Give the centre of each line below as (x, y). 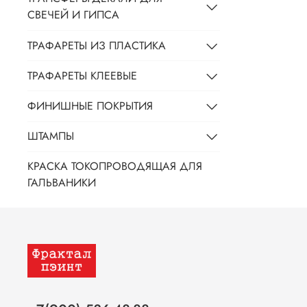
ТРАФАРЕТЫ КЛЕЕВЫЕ (82, 75)
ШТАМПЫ (51, 136)
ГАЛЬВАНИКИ (62, 183)
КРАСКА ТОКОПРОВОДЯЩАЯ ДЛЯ (115, 167)
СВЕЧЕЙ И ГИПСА (73, 15)
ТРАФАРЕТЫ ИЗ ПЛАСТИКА (97, 45)
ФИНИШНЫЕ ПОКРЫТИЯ (90, 106)
